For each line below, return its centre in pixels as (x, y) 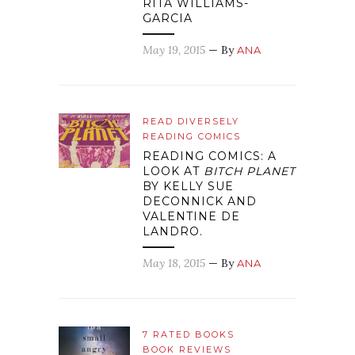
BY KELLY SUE (188, 187)
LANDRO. (173, 232)
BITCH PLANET (250, 172)
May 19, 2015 (174, 50)
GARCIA (168, 19)
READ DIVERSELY (191, 122)
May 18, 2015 (174, 263)
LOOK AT (173, 172)
